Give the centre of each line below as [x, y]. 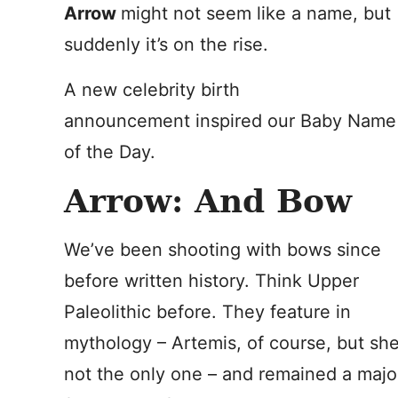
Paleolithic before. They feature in [207, 312]
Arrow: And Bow [208, 201]
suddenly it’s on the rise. [166, 44]
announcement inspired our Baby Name [230, 121]
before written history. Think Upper [211, 281]
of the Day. [110, 152]
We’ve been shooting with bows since [223, 250]
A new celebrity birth [152, 90]
